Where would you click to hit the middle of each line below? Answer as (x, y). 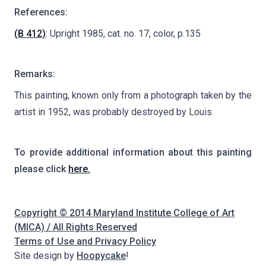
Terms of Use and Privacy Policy (85, 242)
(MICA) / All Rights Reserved (76, 227)
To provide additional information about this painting (133, 153)
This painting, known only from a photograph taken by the (133, 96)
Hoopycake (101, 256)
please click (41, 169)
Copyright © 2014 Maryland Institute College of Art (124, 213)
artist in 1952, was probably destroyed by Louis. (114, 112)
